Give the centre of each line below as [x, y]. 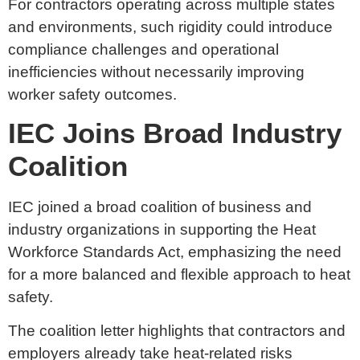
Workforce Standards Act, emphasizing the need [175, 252]
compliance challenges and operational [143, 49]
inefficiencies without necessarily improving [156, 72]
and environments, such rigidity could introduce [170, 27]
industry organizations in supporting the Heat [162, 230]
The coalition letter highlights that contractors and [177, 331]
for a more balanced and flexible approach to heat [179, 275]
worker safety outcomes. [94, 94]
